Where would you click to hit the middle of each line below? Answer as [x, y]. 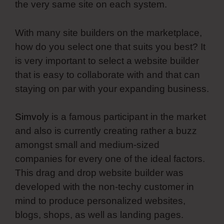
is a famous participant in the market [127, 117]
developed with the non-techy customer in [104, 187]
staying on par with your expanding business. [112, 88]
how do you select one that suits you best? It [110, 46]
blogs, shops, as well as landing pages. [99, 215]
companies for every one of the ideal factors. [110, 159]
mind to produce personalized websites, [100, 201]
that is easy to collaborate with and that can [107, 74]
